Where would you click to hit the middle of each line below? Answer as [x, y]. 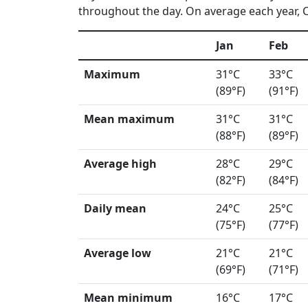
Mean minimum [128, 298]
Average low [118, 253]
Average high [120, 164]
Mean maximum [129, 119]
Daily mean [115, 208]
